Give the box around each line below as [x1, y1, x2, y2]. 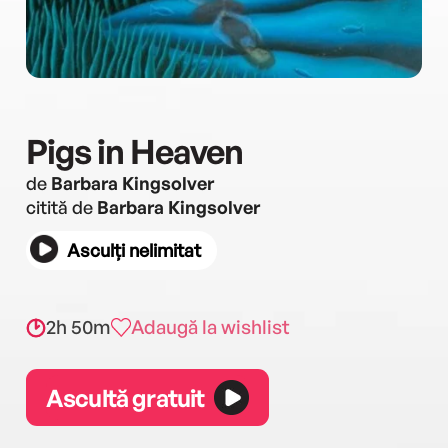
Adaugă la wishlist [131, 315, 290, 339]
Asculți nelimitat [67, 239, 201, 261]
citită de [26, 196, 97, 218]
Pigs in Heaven [26, 130, 243, 172]
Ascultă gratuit [46, 382, 205, 413]
